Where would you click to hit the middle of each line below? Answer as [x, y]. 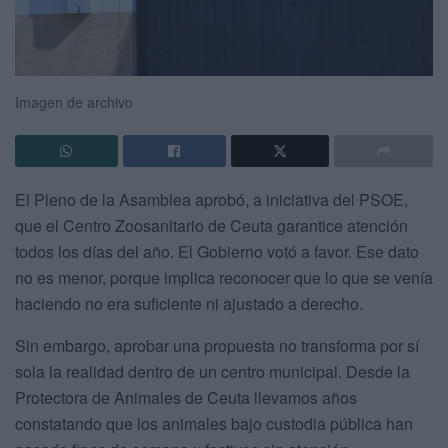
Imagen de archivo [74, 102]
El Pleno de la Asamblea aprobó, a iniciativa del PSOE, [211, 200]
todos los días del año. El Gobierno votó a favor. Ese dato [217, 252]
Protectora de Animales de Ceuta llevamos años [186, 398]
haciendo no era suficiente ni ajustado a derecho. [189, 304]
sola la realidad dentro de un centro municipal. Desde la [212, 372]
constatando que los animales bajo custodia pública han [214, 424]
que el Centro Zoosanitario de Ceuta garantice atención [211, 226]
